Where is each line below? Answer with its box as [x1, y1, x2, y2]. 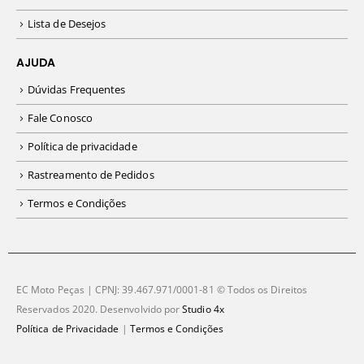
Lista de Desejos [28, 16, 106, 32]
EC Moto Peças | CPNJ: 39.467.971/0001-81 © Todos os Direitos [16, 282, 307, 296]
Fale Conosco [28, 110, 93, 126]
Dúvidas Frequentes [28, 82, 126, 97]
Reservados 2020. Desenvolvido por [16, 301, 183, 315]
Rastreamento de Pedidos [28, 167, 154, 183]
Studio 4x [182, 301, 224, 315]
